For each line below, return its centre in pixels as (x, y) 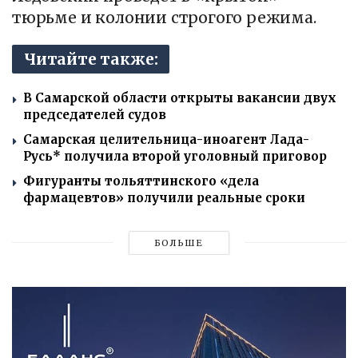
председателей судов (95, 114)
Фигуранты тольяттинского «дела (141, 181)
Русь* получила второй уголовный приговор (175, 156)
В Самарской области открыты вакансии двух (180, 97)
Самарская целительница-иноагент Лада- (166, 139)
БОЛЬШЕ (179, 243)
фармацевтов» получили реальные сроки (164, 197)
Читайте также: (91, 59)
